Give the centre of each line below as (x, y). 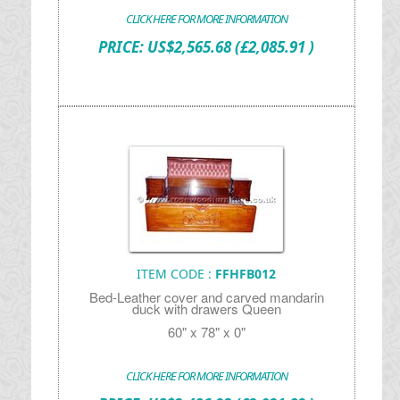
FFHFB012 (246, 274)
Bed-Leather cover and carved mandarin (206, 297)
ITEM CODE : (176, 274)
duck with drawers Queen (206, 308)
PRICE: (123, 47)
